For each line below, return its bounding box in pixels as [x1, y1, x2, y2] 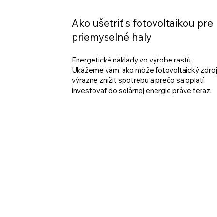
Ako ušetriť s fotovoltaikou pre [71, 16, 213, 30]
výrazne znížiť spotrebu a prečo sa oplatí [71, 75, 204, 85]
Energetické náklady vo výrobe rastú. [71, 55, 192, 64]
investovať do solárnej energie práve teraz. [71, 85, 212, 95]
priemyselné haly [71, 31, 152, 44]
